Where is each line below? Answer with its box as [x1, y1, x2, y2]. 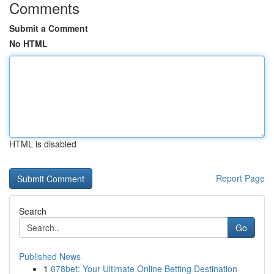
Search [19, 205, 46, 217]
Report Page [216, 172, 265, 184]
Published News [19, 250, 81, 262]
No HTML [9, 37, 48, 50]
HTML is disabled [9, 138, 76, 150]
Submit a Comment [9, 22, 88, 34]
